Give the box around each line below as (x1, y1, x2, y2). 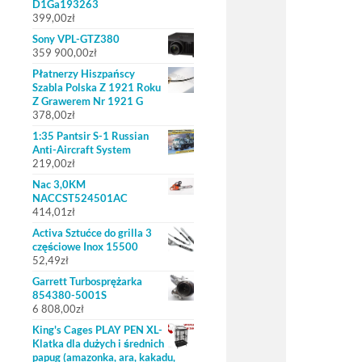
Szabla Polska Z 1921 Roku (32, 81, 161, 94)
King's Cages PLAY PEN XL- (32, 323, 162, 336)
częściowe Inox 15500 (32, 240, 138, 253)
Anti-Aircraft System (32, 143, 131, 156)
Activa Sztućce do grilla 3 (32, 226, 152, 239)
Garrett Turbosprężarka (32, 275, 142, 288)
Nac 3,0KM (32, 178, 86, 191)
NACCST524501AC (32, 192, 128, 204)
